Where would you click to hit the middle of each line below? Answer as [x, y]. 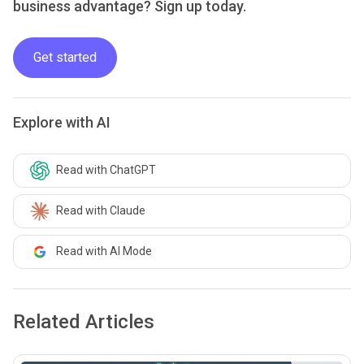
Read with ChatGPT [106, 170]
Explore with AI [62, 122]
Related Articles [84, 321]
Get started [65, 57]
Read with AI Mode [104, 251]
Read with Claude [101, 211]
